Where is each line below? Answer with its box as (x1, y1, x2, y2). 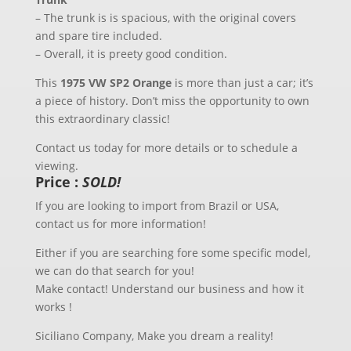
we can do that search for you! (34, 263, 194, 278)
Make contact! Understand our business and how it (34, 281, 304, 296)
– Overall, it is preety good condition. (34, 46, 227, 61)
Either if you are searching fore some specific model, (34, 245, 310, 260)
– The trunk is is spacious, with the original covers (34, 10, 296, 25)
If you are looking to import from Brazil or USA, (34, 198, 279, 213)
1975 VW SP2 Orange (60, 75, 172, 90)
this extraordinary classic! (34, 111, 170, 126)
